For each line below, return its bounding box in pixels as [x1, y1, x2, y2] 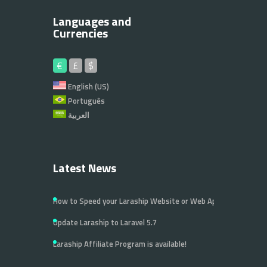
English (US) [66, 80, 109, 92]
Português [66, 95, 105, 107]
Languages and [53, 12, 131, 30]
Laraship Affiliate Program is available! [53, 238, 187, 250]
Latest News [53, 159, 116, 177]
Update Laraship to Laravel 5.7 [53, 216, 157, 228]
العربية [68, 109, 89, 121]
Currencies [53, 24, 108, 42]
